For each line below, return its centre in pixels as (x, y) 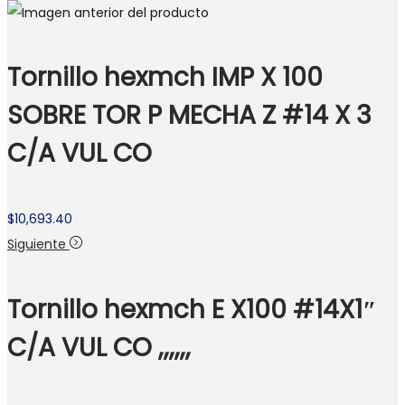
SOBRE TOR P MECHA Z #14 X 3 (189, 116)
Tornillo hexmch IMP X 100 (165, 78)
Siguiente (37, 245)
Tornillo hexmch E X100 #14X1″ (192, 309)
